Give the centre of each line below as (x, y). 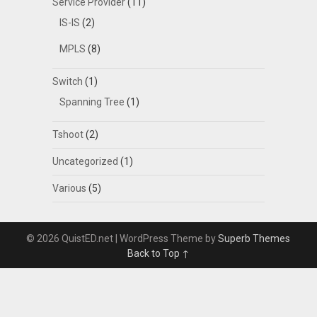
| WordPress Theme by (167, 239)
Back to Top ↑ (158, 254)
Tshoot (68, 135)
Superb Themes (254, 239)
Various (69, 189)
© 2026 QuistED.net (71, 239)
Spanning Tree (92, 102)
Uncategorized (85, 162)
